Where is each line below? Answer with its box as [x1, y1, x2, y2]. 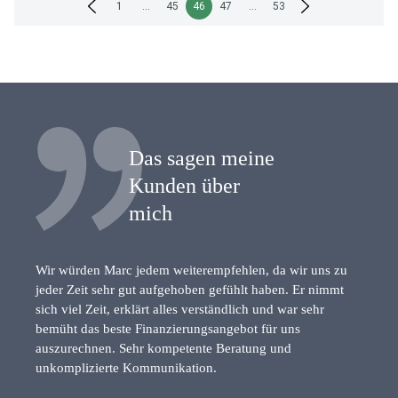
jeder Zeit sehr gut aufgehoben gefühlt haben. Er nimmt [36, 282, 344, 297]
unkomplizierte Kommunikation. [36, 360, 217, 375]
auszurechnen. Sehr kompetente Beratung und [36, 340, 291, 355]
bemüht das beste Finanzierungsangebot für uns [36, 321, 300, 336]
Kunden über [129, 173, 240, 197]
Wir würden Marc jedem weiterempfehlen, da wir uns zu [36, 262, 347, 277]
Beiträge [13, 42, 87, 66]
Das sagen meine [129, 146, 275, 170]
